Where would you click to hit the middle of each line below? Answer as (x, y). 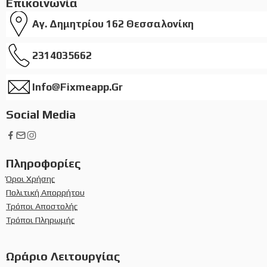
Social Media (41, 114)
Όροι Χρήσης (31, 178)
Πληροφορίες (43, 163)
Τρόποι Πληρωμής (41, 219)
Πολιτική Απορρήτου (45, 192)
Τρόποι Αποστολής (42, 206)
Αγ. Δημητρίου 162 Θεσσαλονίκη (113, 24)
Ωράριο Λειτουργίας (63, 256)
